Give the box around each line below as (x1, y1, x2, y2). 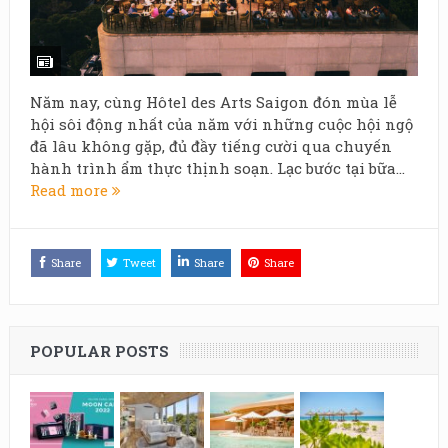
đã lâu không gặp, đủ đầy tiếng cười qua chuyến (29, 135, 392, 156)
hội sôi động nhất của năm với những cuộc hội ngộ (29, 113, 413, 134)
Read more (29, 179, 112, 200)
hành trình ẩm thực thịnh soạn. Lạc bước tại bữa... (29, 157, 405, 178)
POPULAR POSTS (29, 340, 169, 361)
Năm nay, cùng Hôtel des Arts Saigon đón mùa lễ (29, 91, 397, 112)
